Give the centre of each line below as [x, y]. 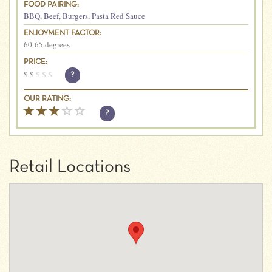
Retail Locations [70, 167]
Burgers [75, 16]
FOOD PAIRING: [51, 5]
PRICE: [36, 62]
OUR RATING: [47, 99]
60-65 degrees [47, 44]
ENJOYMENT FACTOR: [63, 33]
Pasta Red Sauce [118, 16]
